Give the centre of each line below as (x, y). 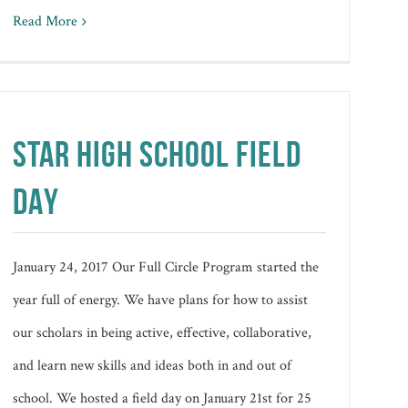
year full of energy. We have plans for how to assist (161, 300)
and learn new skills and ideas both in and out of (153, 365)
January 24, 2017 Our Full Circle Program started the (166, 267)
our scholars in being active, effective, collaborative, (163, 332)
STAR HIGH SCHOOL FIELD (158, 153)
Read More (46, 21)
